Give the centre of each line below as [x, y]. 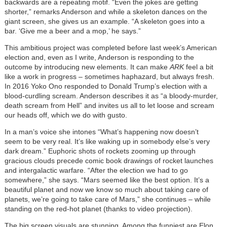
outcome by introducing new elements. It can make [87, 67]
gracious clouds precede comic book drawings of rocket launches [109, 160]
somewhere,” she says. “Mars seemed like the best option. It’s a [107, 180]
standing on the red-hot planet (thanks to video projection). [98, 209]
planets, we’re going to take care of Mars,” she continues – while [107, 199]
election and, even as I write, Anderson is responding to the [99, 57]
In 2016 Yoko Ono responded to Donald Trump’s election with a [106, 86]
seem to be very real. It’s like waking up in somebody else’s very [107, 141]
